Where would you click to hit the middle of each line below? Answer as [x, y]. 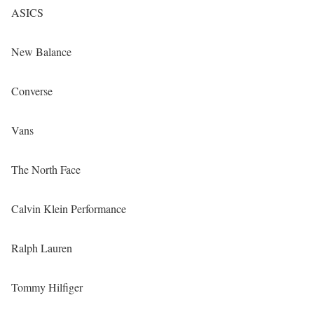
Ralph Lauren [42, 248]
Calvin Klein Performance [69, 209]
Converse [32, 91]
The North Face [46, 170]
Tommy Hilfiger [47, 287]
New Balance [41, 52]
